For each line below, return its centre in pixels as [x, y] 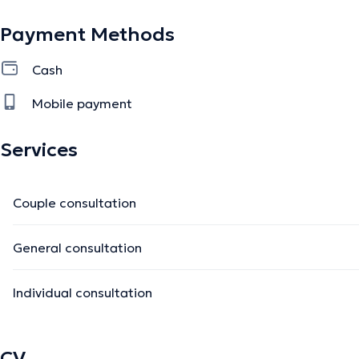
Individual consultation [83, 292]
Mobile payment [82, 103]
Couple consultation [75, 202]
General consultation [77, 247]
